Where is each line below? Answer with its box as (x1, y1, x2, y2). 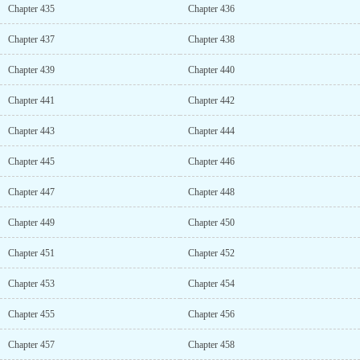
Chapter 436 (188, 3, 235, 14)
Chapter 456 (188, 309, 235, 320)
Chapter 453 (8, 278, 55, 289)
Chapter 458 (188, 339, 235, 350)
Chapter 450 (188, 217, 235, 228)
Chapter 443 (8, 125, 55, 137)
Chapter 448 (188, 186, 235, 198)
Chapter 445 (8, 156, 55, 167)
